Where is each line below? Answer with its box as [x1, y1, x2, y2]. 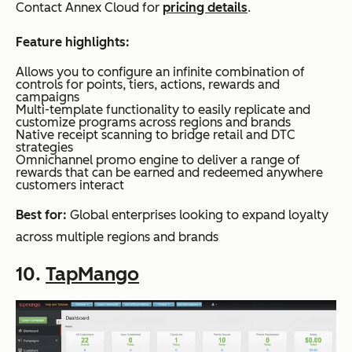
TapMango [46, 262, 139, 285]
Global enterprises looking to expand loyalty [67, 207, 328, 222]
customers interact [16, 177, 134, 192]
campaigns [16, 89, 79, 104]
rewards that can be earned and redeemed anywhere [16, 164, 323, 180]
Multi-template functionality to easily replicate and [16, 101, 310, 117]
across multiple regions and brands [16, 229, 218, 244]
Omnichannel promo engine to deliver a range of [16, 152, 300, 167]
